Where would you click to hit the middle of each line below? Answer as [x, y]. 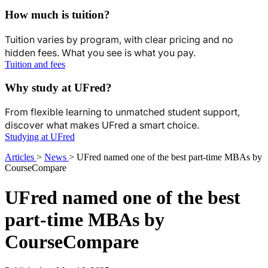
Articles [21, 157]
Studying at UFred [40, 137]
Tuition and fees [35, 64]
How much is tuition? [57, 15]
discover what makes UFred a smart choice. [102, 125]
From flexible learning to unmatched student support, [122, 112]
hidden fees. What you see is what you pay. [100, 52]
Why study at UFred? [58, 87]
